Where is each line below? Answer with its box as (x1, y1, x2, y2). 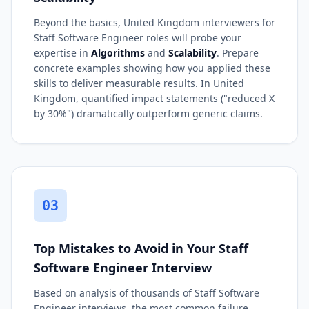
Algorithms (91, 46, 145, 59)
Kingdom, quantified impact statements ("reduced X (34, 91, 275, 105)
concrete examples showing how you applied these (34, 61, 270, 74)
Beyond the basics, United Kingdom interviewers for (34, 15, 275, 29)
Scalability (168, 46, 217, 59)
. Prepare (217, 46, 259, 59)
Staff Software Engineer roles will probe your (34, 30, 241, 44)
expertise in (34, 46, 91, 59)
